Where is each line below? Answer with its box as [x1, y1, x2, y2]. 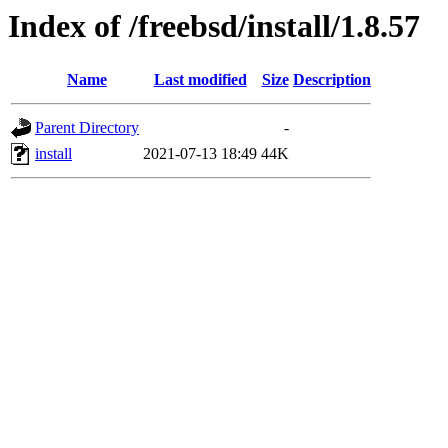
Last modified [153, 71, 247, 89]
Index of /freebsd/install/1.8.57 [8, 8, 420, 44]
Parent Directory [35, 119, 139, 137]
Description [293, 71, 371, 89]
